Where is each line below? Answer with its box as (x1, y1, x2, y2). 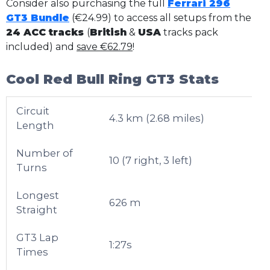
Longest (16, 189, 60, 202)
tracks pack (161, 27, 218, 39)
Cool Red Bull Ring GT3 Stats (6, 71, 219, 87)
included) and (6, 41, 77, 53)
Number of (16, 147, 74, 160)
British (90, 27, 127, 39)
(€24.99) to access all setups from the (69, 12, 251, 24)
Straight (16, 204, 58, 216)
